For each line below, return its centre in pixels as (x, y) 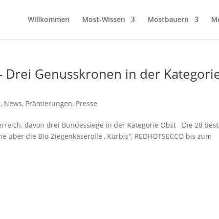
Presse (87, 103)
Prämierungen (49, 103)
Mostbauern (168, 19)
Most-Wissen (104, 19)
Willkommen (49, 19)
